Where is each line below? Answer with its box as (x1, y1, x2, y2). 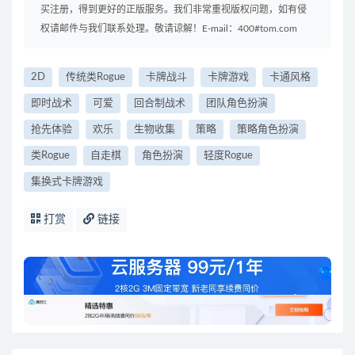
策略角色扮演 (237, 124, 299, 136)
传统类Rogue (66, 72, 125, 83)
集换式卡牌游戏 (31, 177, 103, 188)
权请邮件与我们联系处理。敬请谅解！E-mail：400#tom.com (40, 24, 297, 34)
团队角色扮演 (206, 98, 268, 109)
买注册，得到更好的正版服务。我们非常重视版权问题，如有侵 (40, 5, 307, 15)
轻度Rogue (204, 151, 253, 162)
